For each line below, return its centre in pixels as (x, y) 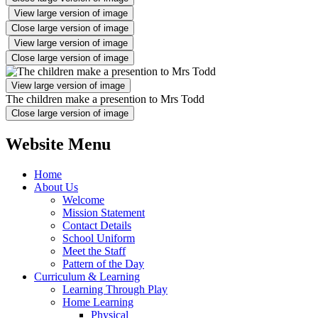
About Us (56, 187)
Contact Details (97, 225)
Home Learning (98, 302)
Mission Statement (104, 212)
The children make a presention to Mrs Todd (105, 99)
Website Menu (58, 144)
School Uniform (99, 238)
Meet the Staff (94, 251)
